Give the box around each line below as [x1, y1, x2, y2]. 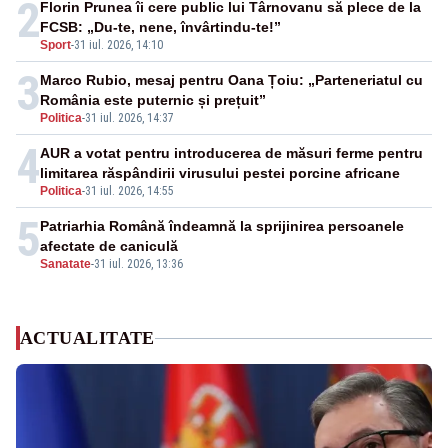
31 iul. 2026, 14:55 [85, 184, 174, 199]
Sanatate [40, 257, 91, 272]
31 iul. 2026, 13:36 [94, 257, 183, 272]
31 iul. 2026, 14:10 [74, 38, 163, 53]
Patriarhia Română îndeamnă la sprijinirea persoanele [40, 218, 404, 235]
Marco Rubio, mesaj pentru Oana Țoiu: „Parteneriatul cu [40, 72, 423, 89]
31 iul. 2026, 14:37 [85, 111, 174, 126]
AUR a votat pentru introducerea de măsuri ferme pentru [40, 145, 423, 162]
